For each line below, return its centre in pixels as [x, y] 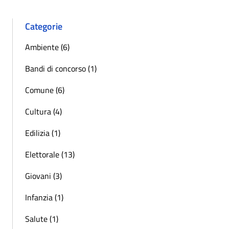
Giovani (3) [43, 176]
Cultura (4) [43, 111]
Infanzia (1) [44, 197]
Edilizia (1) [43, 133]
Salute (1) [42, 219]
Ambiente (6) [47, 47]
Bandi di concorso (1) [61, 68]
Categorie [44, 26]
